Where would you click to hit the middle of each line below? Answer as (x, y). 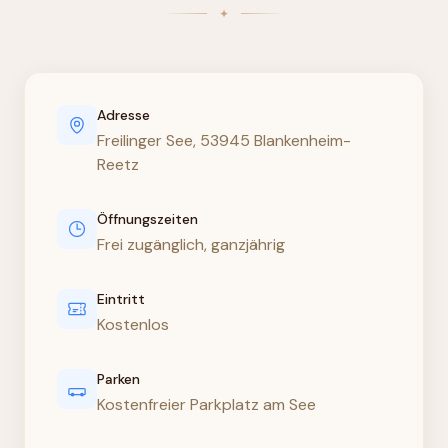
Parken (118, 378)
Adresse (123, 114)
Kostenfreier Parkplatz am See (206, 404)
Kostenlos (133, 324)
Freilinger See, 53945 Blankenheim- (224, 140)
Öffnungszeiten (147, 218)
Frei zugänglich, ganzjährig (191, 244)
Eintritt (121, 298)
